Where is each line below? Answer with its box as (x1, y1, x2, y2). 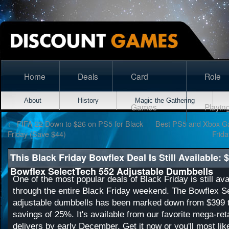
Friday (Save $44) (8, 128, 66, 139)
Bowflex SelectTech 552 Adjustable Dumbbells (10, 165, 213, 178)
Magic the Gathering (135, 97, 195, 104)
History (78, 97, 99, 104)
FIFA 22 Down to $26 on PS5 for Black (15, 118, 143, 129)
